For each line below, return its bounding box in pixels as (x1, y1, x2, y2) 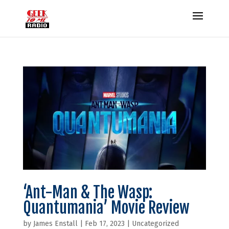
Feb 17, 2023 (84, 219, 125, 228)
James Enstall (33, 219, 78, 228)
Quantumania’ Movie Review (22, 198, 189, 217)
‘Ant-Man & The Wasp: (22, 182, 152, 202)
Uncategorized (131, 219, 179, 228)
